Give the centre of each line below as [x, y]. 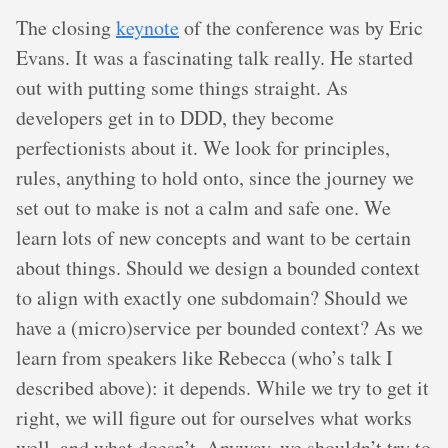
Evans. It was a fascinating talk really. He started [214, 57]
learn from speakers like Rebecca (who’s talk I [204, 357]
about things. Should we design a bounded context [218, 267]
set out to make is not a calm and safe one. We [203, 207]
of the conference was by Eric [301, 27]
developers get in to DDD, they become [175, 117]
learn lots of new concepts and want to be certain [213, 237]
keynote [147, 27]
